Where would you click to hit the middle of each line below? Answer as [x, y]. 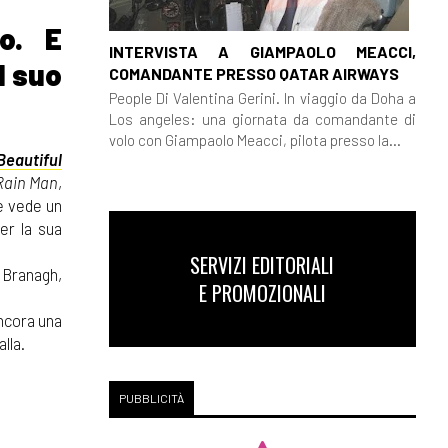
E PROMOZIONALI [262, 293]
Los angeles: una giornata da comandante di [262, 118]
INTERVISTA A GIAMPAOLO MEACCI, [262, 51]
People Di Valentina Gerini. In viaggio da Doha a [262, 97]
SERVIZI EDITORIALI [262, 265]
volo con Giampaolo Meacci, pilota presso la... [254, 139]
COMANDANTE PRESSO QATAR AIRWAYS [253, 73]
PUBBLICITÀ [151, 398]
